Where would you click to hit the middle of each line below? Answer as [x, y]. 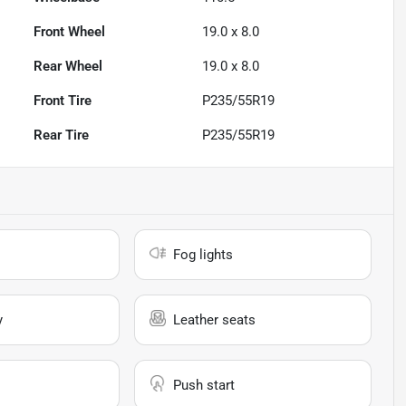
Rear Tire [62, 135]
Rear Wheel [68, 67]
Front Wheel [70, 32]
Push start [204, 386]
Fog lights [203, 255]
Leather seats [215, 320]
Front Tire [63, 101]
